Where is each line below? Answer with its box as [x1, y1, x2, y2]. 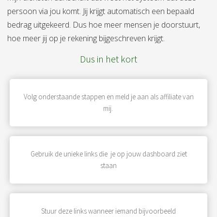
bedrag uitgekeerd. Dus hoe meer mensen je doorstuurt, [7, 19, 200, 30]
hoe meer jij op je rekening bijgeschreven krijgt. [7, 32, 169, 44]
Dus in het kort [80, 52, 137, 65]
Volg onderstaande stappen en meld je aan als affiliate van [23, 92, 194, 101]
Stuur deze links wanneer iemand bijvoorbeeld [41, 206, 176, 216]
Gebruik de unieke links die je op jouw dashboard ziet [30, 149, 187, 158]
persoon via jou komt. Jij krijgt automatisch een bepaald [7, 5, 194, 16]
